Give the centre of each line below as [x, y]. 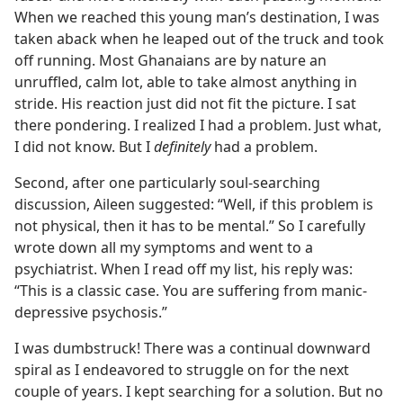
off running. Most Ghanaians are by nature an [170, 60]
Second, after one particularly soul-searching [167, 183]
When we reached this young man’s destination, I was [197, 17]
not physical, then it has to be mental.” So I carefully [190, 226]
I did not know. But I [84, 147]
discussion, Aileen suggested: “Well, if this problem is [194, 204]
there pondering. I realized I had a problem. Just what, [198, 125]
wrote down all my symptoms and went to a [164, 247]
